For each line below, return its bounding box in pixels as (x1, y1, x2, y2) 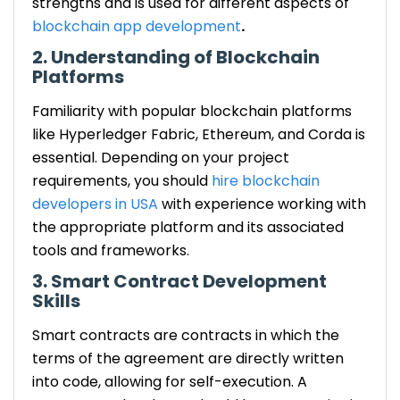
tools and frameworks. (32, 239, 189, 261)
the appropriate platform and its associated (32, 216, 344, 237)
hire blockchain (212, 170, 320, 191)
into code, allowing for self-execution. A (32, 371, 307, 392)
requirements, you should (32, 170, 212, 191)
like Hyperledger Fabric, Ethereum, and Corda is (32, 123, 365, 145)
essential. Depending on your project (32, 146, 289, 168)
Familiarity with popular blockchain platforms (32, 100, 352, 121)
